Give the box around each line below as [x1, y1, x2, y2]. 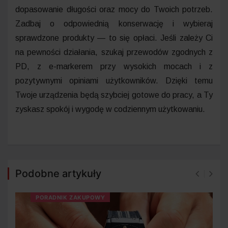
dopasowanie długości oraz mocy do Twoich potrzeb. [15, 5, 213, 14]
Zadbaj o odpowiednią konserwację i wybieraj [15, 19, 213, 28]
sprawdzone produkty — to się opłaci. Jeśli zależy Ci [15, 33, 213, 42]
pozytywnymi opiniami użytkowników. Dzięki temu [15, 76, 213, 85]
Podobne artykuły [15, 167, 101, 180]
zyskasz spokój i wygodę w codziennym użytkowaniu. [15, 104, 205, 113]
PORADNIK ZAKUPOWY [36, 193, 105, 201]
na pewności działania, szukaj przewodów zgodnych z [15, 47, 213, 56]
